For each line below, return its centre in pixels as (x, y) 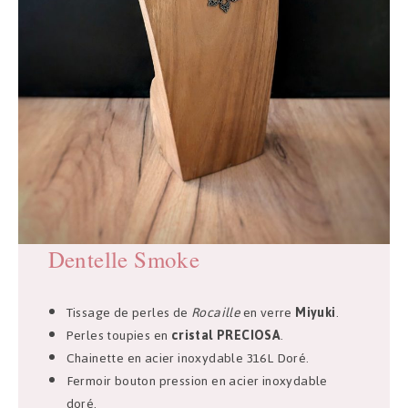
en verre (268, 313)
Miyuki (316, 313)
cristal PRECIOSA (226, 336)
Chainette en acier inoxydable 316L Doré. (188, 359)
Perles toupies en (118, 336)
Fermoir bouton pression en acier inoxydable (197, 382)
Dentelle (88, 260)
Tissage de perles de (129, 313)
